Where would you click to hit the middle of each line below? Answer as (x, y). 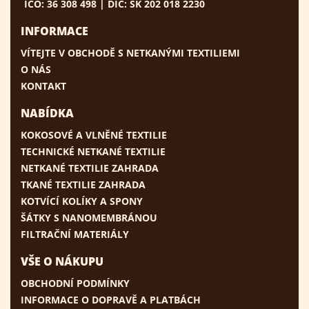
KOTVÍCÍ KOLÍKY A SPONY (82, 201)
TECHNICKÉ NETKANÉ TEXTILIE (93, 151)
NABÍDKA (47, 113)
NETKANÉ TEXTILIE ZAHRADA (90, 168)
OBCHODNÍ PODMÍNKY (75, 283)
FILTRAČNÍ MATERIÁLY (75, 234)
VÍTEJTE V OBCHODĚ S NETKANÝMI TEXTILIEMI (130, 52)
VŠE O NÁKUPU (62, 261)
